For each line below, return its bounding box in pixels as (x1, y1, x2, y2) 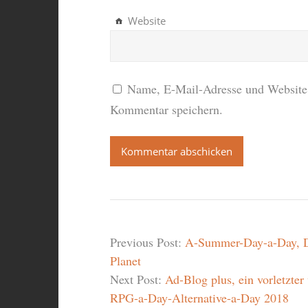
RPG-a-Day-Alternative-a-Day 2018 (109, 289, 289, 307)
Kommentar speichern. (109, 101, 223, 118)
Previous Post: (109, 234, 185, 251)
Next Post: (109, 271, 165, 288)
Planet (109, 252, 141, 269)
